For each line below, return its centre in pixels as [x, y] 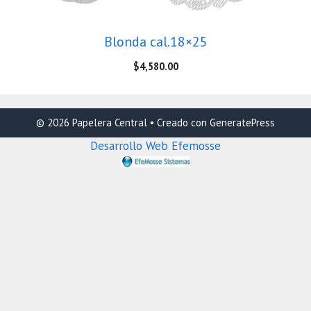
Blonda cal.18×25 [155, 41]
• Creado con [178, 122]
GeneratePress [242, 122]
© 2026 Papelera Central [92, 122]
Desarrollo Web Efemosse [155, 145]
